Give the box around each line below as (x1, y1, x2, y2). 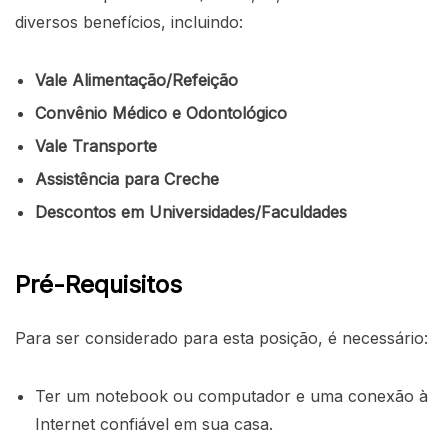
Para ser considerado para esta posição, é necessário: (15, 327, 428, 348)
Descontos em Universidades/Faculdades (35, 201, 347, 222)
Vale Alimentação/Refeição (35, 69, 238, 90)
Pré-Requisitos (15, 269, 182, 299)
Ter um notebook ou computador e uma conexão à (35, 385, 428, 406)
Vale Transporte (35, 135, 157, 156)
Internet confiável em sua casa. (35, 413, 273, 434)
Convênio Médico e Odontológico (35, 102, 287, 123)
